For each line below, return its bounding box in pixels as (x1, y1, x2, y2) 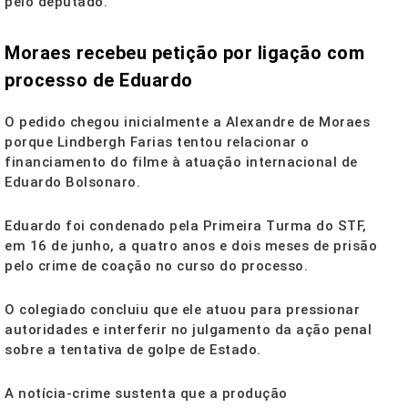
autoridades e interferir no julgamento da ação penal (5, 321, 372, 339)
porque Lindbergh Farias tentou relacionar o (5, 134, 310, 151)
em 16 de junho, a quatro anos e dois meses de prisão (5, 238, 377, 255)
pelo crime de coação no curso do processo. (5, 258, 308, 275)
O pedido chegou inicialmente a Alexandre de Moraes (5, 114, 370, 131)
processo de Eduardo (5, 69, 193, 92)
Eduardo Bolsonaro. (5, 174, 140, 191)
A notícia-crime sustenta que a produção (5, 385, 288, 403)
